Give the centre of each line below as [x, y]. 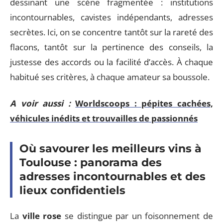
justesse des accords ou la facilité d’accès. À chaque [111, 62]
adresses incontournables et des [112, 176]
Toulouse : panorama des [91, 162]
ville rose [42, 216]
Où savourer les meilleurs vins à [111, 148]
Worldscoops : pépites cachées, [144, 103]
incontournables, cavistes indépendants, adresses [111, 17]
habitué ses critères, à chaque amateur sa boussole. [110, 77]
